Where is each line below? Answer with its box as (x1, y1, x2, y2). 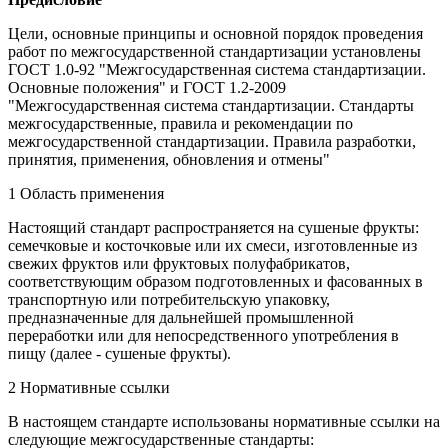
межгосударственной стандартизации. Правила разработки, (8, 132, 416, 150)
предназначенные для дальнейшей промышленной (8, 308, 354, 326)
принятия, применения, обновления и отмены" (8, 150, 330, 168)
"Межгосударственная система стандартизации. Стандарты (8, 96, 414, 114)
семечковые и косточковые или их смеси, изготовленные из (8, 236, 417, 254)
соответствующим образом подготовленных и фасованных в (8, 272, 423, 290)
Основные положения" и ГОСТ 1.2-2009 (8, 78, 286, 96)
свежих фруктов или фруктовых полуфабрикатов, (8, 254, 350, 272)
